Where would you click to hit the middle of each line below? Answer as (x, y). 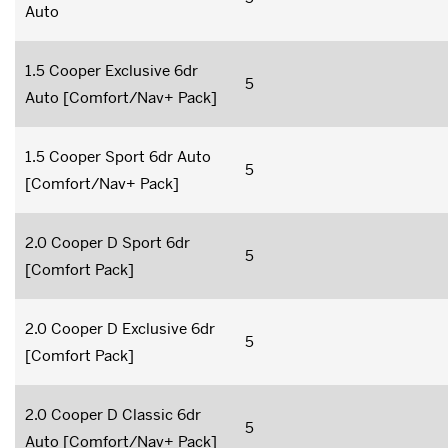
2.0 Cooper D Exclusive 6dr (120, 328)
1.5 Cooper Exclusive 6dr (111, 70)
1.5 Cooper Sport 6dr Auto (118, 156)
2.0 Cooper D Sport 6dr (107, 242)
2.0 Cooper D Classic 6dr (113, 414)
